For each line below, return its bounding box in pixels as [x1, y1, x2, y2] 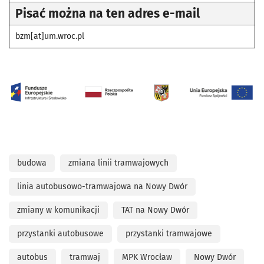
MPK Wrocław [122, 252, 172, 263]
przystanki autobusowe [17, 229, 104, 239]
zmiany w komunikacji [17, 205, 100, 216]
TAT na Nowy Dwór [121, 205, 189, 216]
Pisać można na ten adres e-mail [15, 6, 200, 22]
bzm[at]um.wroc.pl [15, 31, 84, 42]
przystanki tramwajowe [126, 229, 212, 239]
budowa [17, 158, 47, 169]
